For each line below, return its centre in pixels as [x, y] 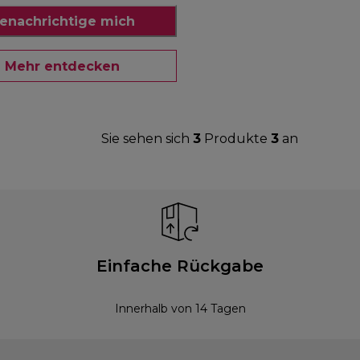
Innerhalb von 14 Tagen [180, 309]
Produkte [235, 139]
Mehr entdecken [62, 66]
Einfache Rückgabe [180, 266]
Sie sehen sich [147, 139]
